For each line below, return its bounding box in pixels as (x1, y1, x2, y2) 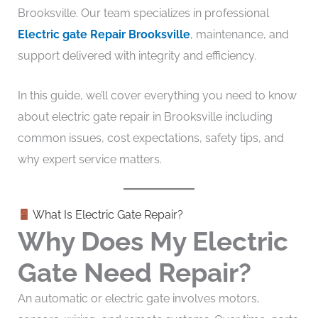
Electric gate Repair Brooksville (17, 28, 190, 41)
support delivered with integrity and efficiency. (17, 49, 256, 62)
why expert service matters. (17, 152, 162, 166)
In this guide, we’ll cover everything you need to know (17, 88, 297, 102)
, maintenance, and (190, 28, 289, 41)
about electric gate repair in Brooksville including (17, 109, 273, 124)
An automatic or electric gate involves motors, (17, 292, 260, 306)
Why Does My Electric (17, 226, 288, 258)
